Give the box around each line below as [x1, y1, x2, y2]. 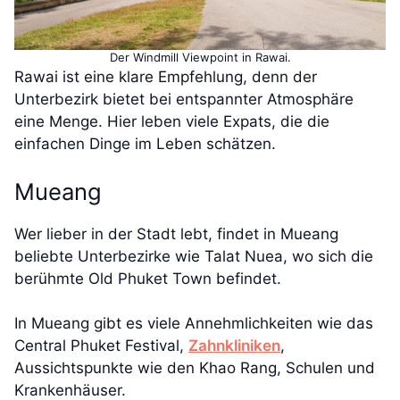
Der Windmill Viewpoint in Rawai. [109, 50, 291, 65]
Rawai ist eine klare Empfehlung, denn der [14, 68, 317, 87]
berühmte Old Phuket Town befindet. [14, 269, 281, 287]
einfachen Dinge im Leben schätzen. [14, 135, 276, 154]
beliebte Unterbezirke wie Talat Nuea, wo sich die [14, 246, 373, 265]
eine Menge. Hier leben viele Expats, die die [14, 112, 329, 131]
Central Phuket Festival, [14, 337, 188, 355]
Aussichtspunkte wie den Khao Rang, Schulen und [14, 359, 375, 378]
